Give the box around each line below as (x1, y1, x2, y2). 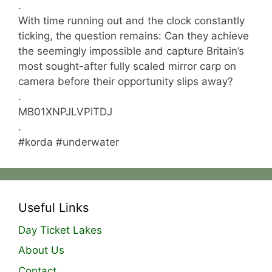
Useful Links (18, 200, 89, 215)
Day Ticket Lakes (18, 223, 102, 236)
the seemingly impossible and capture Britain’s (18, 44, 244, 57)
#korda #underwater (18, 135, 119, 148)
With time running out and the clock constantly (18, 14, 245, 27)
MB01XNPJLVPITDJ (18, 105, 112, 118)
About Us (18, 244, 64, 257)
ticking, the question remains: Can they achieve (18, 29, 249, 42)
